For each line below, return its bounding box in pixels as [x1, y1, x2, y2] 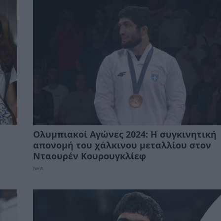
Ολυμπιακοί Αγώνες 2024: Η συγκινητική [33, 130, 217, 140]
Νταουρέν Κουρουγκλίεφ [33, 151, 146, 161]
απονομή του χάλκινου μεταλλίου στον [33, 141, 211, 150]
